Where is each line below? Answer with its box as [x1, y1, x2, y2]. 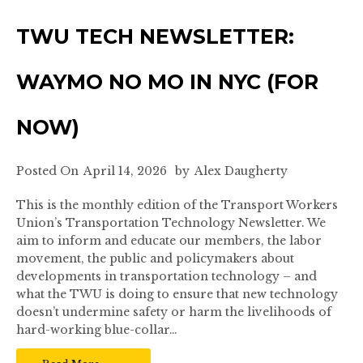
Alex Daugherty [194, 164, 288, 178]
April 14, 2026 [83, 164, 167, 178]
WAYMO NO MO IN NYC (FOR [16, 70, 318, 94]
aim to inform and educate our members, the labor [16, 233, 322, 248]
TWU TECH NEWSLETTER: [16, 24, 294, 49]
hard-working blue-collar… [16, 322, 177, 337]
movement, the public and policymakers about [16, 251, 294, 266]
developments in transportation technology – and [16, 269, 317, 284]
